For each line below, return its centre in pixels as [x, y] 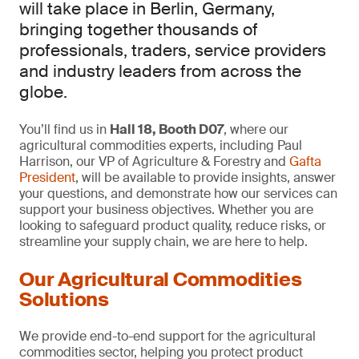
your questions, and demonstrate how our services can [178, 194]
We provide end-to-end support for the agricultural [167, 336]
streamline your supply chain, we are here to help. [163, 242]
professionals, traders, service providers [173, 50]
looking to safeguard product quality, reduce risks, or [173, 226]
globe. [43, 92]
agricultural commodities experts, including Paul [161, 145]
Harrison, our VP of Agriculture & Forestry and [154, 161]
